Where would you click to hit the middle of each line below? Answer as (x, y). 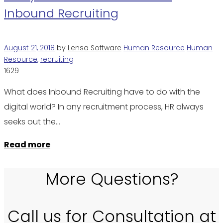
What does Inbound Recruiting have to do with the (102, 92)
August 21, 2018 (29, 48)
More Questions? (111, 179)
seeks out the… (32, 121)
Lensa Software (95, 48)
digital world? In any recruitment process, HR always (104, 107)
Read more (27, 144)
